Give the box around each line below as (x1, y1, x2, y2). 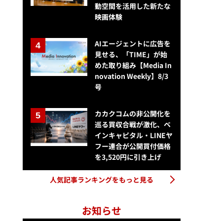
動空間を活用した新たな (94, 1, 171, 11)
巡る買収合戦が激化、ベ (94, 119, 171, 130)
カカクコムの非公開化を (94, 109, 171, 119)
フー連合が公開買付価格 (94, 141, 171, 151)
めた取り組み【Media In (94, 60, 172, 71)
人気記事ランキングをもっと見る (50, 175, 153, 185)
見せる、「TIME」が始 (94, 49, 167, 60)
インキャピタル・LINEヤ (94, 130, 173, 141)
